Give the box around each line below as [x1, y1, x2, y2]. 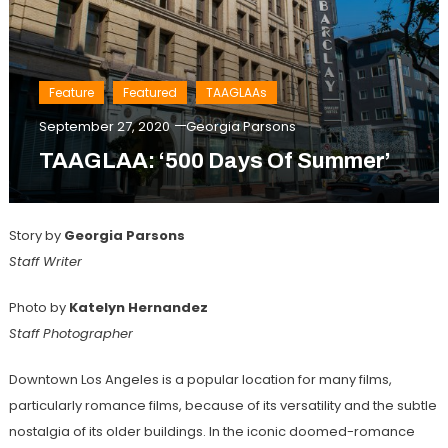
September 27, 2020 [38, 117, 170, 137]
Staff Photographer [8, 324, 133, 344]
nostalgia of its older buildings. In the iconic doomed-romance [8, 422, 415, 442]
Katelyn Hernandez [68, 298, 208, 318]
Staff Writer [8, 252, 82, 272]
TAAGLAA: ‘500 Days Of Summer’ [38, 149, 391, 174]
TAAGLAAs [205, 84, 267, 102]
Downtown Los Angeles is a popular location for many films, [8, 370, 392, 390]
